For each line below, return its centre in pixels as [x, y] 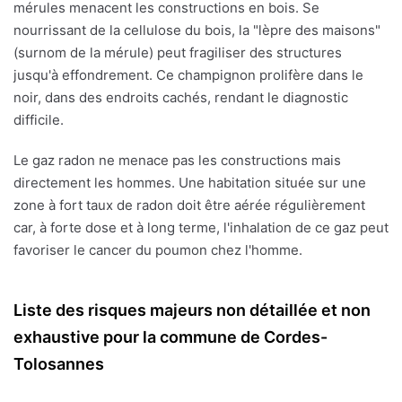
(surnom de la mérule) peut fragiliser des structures [178, 53]
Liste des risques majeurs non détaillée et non [192, 310]
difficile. [39, 120]
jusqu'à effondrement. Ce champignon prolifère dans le [188, 75]
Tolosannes [59, 364]
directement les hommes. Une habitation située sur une [190, 183]
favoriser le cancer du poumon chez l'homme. [158, 250]
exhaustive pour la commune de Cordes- [170, 337]
